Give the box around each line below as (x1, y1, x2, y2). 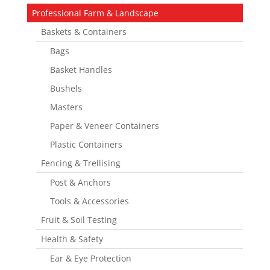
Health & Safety (40, 233, 103, 245)
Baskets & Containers (40, 25, 127, 37)
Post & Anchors (49, 176, 111, 188)
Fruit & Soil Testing (40, 213, 117, 225)
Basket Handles (49, 63, 112, 75)
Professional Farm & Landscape (31, 7, 159, 19)
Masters (49, 101, 83, 113)
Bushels (49, 82, 82, 94)
